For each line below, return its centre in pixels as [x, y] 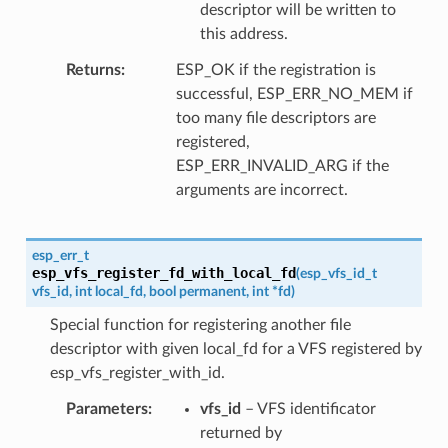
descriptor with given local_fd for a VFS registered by [235, 348]
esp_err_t [60, 255]
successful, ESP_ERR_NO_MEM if [294, 93]
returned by [240, 432]
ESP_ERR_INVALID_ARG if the [282, 165]
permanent [212, 291]
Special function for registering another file [200, 324]
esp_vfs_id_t [338, 273]
